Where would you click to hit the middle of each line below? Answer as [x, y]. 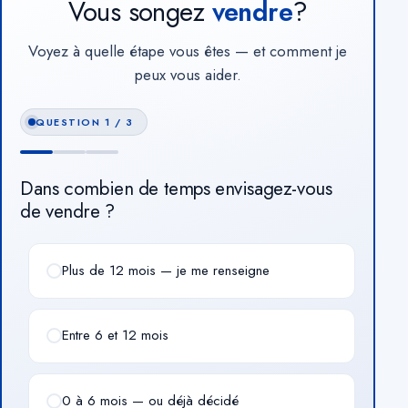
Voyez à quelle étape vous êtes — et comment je [188, 51]
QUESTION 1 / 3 [85, 122]
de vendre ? [67, 211]
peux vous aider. [188, 74]
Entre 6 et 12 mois [116, 336]
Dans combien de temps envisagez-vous [176, 188]
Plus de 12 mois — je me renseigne [166, 270]
